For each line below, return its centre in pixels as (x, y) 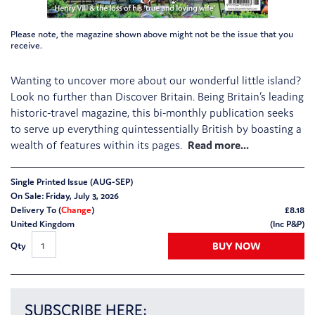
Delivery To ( (36, 210)
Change (76, 210)
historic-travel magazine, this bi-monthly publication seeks (152, 113)
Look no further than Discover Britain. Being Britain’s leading (157, 97)
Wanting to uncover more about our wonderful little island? (156, 81)
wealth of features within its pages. (98, 145)
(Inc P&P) (287, 224)
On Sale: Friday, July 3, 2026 (65, 196)
